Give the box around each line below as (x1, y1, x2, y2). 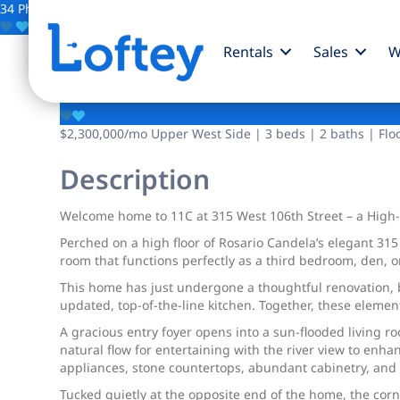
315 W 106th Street (60, 54, 357, 97)
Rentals (222, 41, 273, 62)
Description (60, 161, 211, 197)
